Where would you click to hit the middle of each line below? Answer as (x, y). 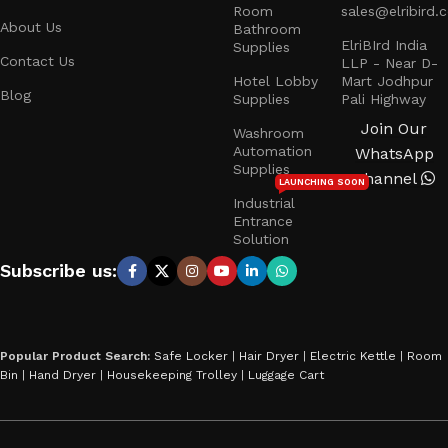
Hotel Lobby (276, 81)
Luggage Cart (286, 375)
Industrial (264, 203)
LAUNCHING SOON (322, 182)
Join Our (394, 129)
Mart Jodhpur (386, 81)
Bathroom (267, 29)
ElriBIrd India (383, 45)
